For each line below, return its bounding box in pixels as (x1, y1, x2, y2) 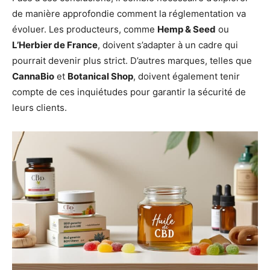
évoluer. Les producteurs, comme (12, 23, 157, 35)
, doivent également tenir (133, 70, 240, 82)
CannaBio (12, 70, 54, 82)
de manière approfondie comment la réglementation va (12, 7, 246, 19)
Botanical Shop (67, 70, 133, 82)
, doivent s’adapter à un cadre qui (98, 39, 238, 51)
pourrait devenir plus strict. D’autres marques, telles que (12, 54, 252, 66)
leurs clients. (12, 101, 67, 113)
